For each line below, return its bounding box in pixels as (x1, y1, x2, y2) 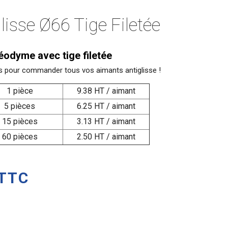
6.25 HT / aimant (77, 101, 135, 111)
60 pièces (2, 132, 38, 141)
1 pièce (6, 86, 33, 96)
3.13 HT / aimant (77, 117, 135, 126)
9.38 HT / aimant (77, 86, 135, 96)
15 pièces (2, 117, 38, 126)
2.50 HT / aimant (77, 132, 135, 141)
